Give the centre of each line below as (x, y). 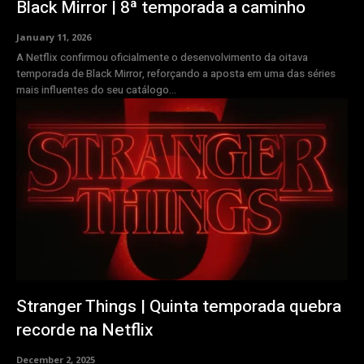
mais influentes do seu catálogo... (96, 89)
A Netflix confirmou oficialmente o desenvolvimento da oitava (162, 57)
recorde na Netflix (85, 330)
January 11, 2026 (54, 37)
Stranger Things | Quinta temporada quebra (179, 306)
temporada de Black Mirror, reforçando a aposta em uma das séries (176, 73)
